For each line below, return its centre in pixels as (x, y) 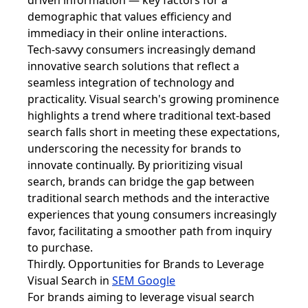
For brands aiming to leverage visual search (141, 297)
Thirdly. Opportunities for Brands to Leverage (146, 264)
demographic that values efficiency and (130, 16)
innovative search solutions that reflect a (133, 66)
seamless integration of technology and (131, 82)
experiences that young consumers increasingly (152, 214)
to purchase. (60, 247)
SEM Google (144, 280)
